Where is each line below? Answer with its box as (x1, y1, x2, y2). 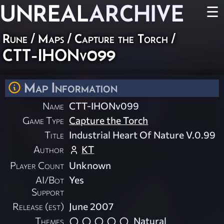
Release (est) (12, 200, 64, 212)
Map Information (24, 79, 117, 95)
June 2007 (69, 200, 114, 212)
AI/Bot (35, 173, 64, 186)
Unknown (69, 159, 111, 171)
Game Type (22, 114, 64, 126)
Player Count (10, 159, 64, 171)
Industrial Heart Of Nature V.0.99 (69, 128, 216, 141)
